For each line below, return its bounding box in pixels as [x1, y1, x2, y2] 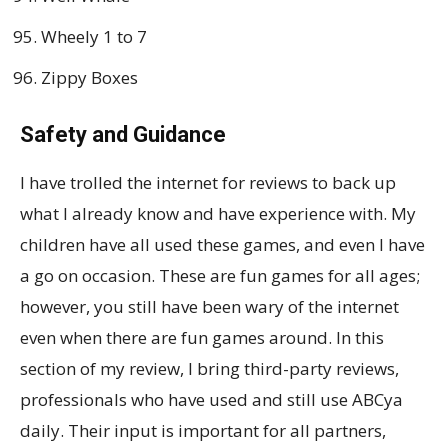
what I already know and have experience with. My [20, 201, 416, 225]
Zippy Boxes [41, 65, 138, 89]
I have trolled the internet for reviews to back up [20, 170, 396, 194]
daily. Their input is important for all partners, [20, 418, 386, 442]
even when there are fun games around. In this [20, 325, 384, 349]
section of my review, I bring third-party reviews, [20, 356, 399, 380]
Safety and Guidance [20, 121, 226, 147]
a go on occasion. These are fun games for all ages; [20, 263, 420, 287]
